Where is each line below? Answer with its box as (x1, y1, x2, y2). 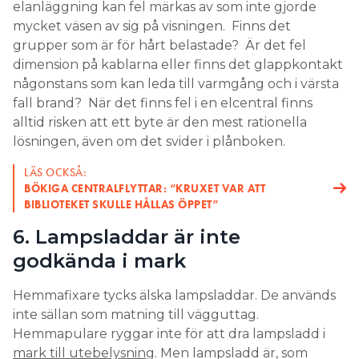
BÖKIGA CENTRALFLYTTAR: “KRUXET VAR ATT (24, 181, 265, 196)
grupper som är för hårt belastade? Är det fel (13, 38, 306, 54)
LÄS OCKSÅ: (24, 165, 87, 180)
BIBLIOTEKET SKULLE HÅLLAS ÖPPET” (24, 197, 220, 212)
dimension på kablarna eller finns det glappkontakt (13, 57, 343, 73)
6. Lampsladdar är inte (13, 225, 240, 249)
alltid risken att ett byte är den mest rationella (13, 115, 307, 131)
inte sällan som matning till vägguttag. (13, 307, 259, 323)
